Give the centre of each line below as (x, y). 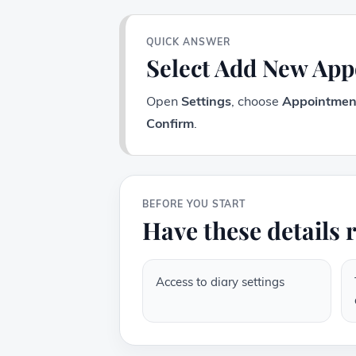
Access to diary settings (220, 282)
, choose (257, 101)
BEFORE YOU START (194, 204)
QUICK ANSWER (188, 42)
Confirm (170, 124)
